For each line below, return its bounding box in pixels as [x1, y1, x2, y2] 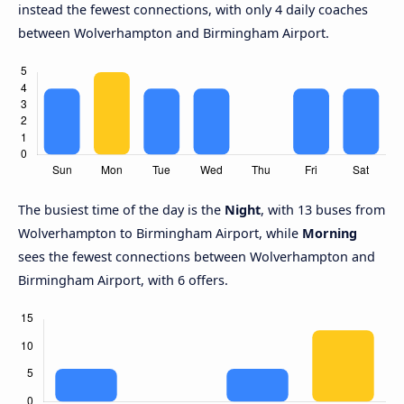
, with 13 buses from [261, 201, 385, 219]
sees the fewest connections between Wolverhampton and [18, 248, 375, 266]
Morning [302, 225, 357, 243]
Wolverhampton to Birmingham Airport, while [18, 225, 302, 243]
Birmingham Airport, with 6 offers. [18, 271, 228, 289]
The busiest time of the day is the [18, 201, 225, 219]
